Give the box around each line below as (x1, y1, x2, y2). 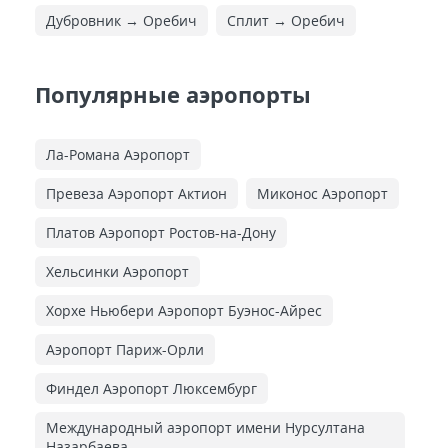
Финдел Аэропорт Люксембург (46, 379, 257, 398)
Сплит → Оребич (227, 11, 345, 30)
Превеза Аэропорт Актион (46, 184, 227, 203)
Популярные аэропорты (35, 79, 311, 109)
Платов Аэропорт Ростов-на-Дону (46, 223, 276, 242)
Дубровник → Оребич (46, 11, 197, 30)
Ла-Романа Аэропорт (46, 145, 190, 164)
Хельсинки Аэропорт (46, 262, 189, 281)
